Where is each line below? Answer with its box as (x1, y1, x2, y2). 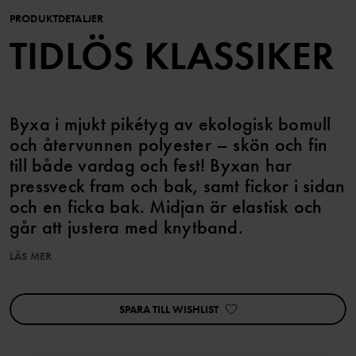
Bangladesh (99, 335, 157, 353)
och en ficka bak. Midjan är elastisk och (10, 194, 323, 219)
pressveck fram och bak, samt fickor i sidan (10, 173, 346, 199)
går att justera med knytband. (10, 215, 243, 240)
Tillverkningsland (10, 335, 95, 353)
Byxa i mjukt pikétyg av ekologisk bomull (10, 111, 331, 137)
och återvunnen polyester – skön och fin (10, 132, 328, 157)
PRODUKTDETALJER (10, 11, 104, 26)
